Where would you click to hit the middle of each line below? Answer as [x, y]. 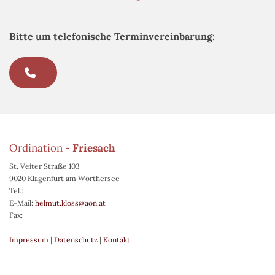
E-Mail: [22, 203]
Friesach [94, 148]
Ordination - [41, 148]
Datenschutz [76, 239]
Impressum [29, 239]
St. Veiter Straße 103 [45, 166]
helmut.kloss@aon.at [70, 203]
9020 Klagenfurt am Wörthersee [64, 178]
